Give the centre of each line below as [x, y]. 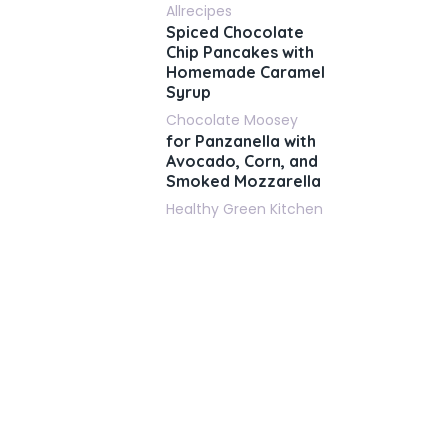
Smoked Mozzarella [243, 181]
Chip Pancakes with [240, 52]
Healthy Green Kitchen [244, 209]
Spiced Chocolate [235, 32]
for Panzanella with [241, 141]
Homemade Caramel [245, 72]
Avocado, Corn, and [242, 161]
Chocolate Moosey [232, 120]
